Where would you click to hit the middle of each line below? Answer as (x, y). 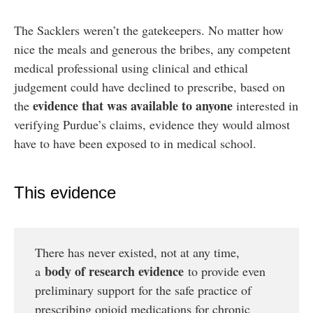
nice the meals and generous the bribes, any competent (152, 49)
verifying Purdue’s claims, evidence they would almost (152, 125)
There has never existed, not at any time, (137, 252)
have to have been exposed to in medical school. (135, 144)
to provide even (225, 271)
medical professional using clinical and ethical (131, 68)
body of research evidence (114, 271)
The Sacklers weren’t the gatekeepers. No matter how (149, 30)
